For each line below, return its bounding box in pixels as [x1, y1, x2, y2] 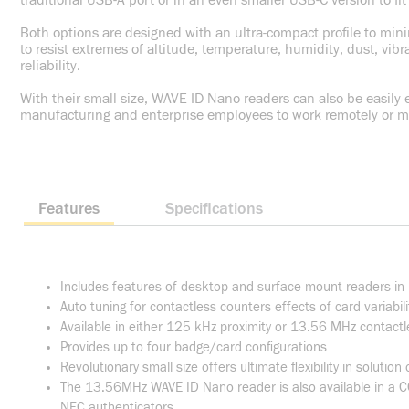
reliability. [20, 58, 80, 74]
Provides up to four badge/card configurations [60, 340, 327, 355]
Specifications [165, 199, 263, 218]
